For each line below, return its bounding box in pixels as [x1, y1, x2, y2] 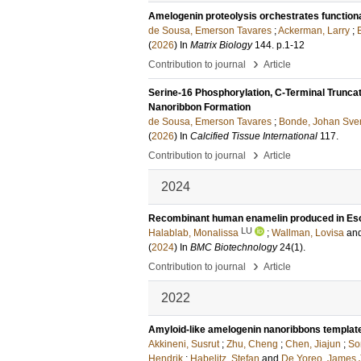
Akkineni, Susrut [148, 338, 219, 350]
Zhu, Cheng [226, 338, 278, 350]
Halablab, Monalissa [148, 227, 239, 239]
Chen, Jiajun [285, 338, 341, 350]
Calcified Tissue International [190, 131, 317, 142]
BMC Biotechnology [190, 242, 277, 253]
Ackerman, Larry [278, 25, 350, 36]
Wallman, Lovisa [272, 227, 344, 239]
